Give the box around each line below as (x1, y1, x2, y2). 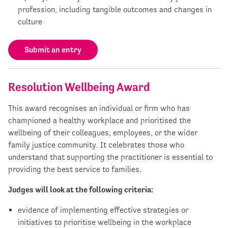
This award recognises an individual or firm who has (8, 103, 190, 113)
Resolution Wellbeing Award (8, 80, 150, 94)
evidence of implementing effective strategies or (18, 205, 189, 215)
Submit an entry (24, 44, 81, 54)
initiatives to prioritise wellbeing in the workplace (18, 217, 192, 227)
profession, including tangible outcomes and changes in (18, 4, 212, 14)
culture (18, 16, 43, 26)
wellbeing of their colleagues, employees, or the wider (8, 127, 197, 137)
